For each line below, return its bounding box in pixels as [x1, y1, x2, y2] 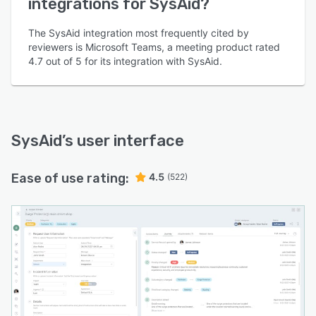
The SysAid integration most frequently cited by [28, 27, 249, 39]
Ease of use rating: [11, 171, 129, 186]
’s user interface [62, 131, 184, 150]
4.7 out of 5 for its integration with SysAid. [28, 55, 222, 67]
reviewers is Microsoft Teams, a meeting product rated [28, 41, 280, 53]
